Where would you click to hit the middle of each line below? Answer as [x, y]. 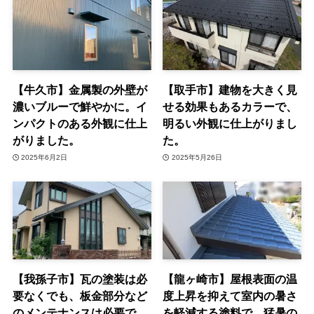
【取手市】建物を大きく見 [230, 90]
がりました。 [46, 141]
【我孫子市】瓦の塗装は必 [80, 279]
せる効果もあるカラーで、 [230, 107]
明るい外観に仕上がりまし [230, 124]
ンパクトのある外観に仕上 [80, 124]
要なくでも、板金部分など [80, 296]
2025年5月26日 [197, 157]
